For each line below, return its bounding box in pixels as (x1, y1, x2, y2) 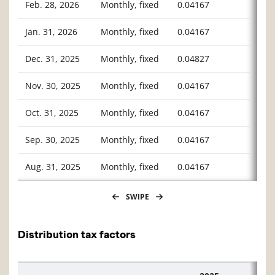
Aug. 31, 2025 (25, 161, 80, 173)
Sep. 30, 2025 (25, 134, 80, 146)
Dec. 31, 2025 (25, 53, 80, 65)
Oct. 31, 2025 (25, 107, 79, 119)
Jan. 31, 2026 (25, 26, 77, 38)
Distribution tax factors (18, 228, 136, 241)
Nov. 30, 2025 (25, 80, 80, 92)
